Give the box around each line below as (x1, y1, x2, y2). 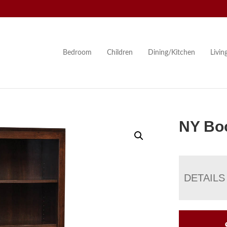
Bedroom (62, 49, 92, 56)
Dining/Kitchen (147, 49, 195, 56)
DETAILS (184, 172, 225, 183)
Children (106, 49, 133, 56)
